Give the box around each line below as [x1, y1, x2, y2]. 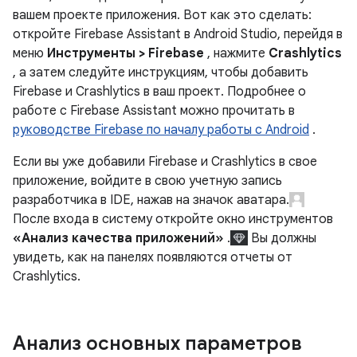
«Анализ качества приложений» [13, 230, 224, 246]
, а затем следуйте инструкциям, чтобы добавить [13, 65, 308, 80]
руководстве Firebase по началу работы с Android [13, 122, 309, 138]
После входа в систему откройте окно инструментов [13, 211, 333, 227]
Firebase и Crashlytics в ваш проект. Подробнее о [13, 84, 306, 100]
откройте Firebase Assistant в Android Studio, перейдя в [13, 26, 343, 42]
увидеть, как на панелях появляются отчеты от [13, 249, 292, 265]
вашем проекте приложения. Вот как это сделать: [13, 7, 312, 23]
